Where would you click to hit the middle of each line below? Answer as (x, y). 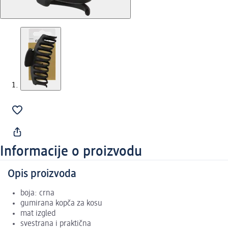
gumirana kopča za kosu (61, 204)
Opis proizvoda (42, 174)
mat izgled (38, 214)
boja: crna (37, 194)
